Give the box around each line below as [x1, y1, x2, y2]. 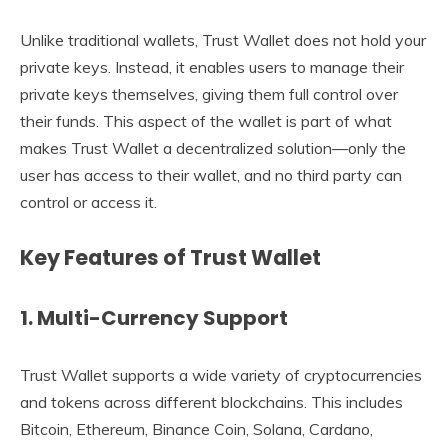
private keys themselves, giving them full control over [20, 83, 398, 104]
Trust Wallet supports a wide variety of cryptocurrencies [20, 364, 422, 385]
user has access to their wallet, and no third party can [20, 164, 402, 185]
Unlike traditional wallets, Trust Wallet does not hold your [20, 29, 426, 50]
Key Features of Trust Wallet [20, 242, 321, 272]
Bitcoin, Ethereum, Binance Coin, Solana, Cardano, [20, 418, 373, 439]
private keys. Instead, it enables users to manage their [20, 56, 404, 77]
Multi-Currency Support [37, 304, 288, 333]
